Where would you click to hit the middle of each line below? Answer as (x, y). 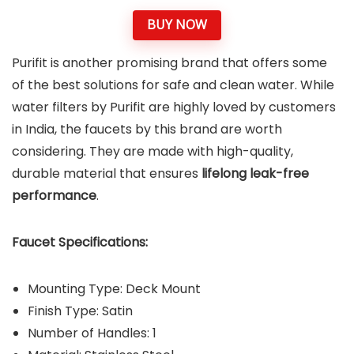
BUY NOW (177, 25)
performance (54, 195)
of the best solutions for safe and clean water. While (173, 85)
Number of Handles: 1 (94, 333)
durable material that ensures (107, 173)
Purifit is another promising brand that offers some (169, 62)
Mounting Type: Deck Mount (114, 288)
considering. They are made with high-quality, (153, 151)
